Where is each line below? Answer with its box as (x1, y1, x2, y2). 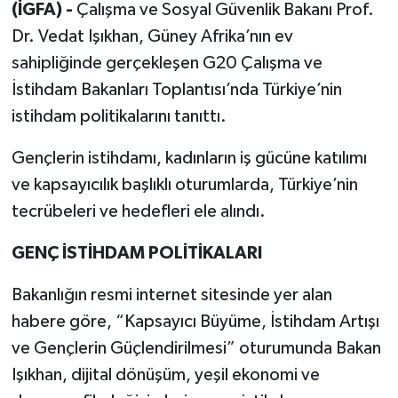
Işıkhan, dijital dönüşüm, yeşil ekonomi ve (11, 366, 320, 385)
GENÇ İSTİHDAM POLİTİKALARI (11, 244, 262, 263)
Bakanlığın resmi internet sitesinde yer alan (11, 286, 332, 305)
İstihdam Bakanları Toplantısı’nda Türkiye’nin (11, 81, 342, 99)
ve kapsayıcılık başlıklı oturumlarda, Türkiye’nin (11, 176, 358, 195)
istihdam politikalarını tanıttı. (11, 107, 227, 126)
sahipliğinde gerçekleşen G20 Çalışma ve (11, 54, 322, 73)
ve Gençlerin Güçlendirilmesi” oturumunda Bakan (11, 339, 381, 358)
